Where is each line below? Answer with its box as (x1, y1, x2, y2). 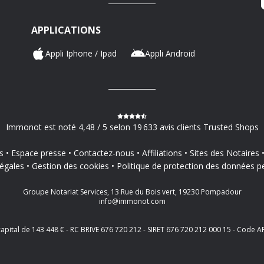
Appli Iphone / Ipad (45, 47, 117, 59)
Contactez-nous (74, 147, 134, 159)
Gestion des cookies (31, 160, 109, 171)
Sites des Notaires (190, 147, 259, 159)
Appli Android (144, 47, 195, 59)
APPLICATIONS (31, 23, 101, 37)
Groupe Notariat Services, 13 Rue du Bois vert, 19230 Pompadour (22, 186, 242, 197)
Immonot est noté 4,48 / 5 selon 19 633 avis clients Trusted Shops (5, 121, 259, 133)
